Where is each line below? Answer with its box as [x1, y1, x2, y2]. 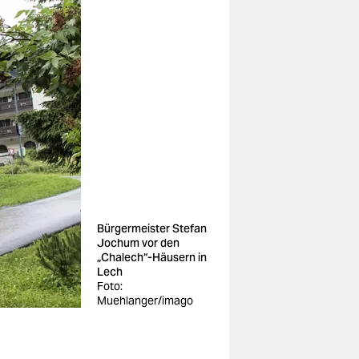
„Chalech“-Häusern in [97, 250, 207, 264]
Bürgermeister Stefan [97, 221, 207, 236]
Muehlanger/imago [97, 293, 193, 308]
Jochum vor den [97, 236, 179, 250]
